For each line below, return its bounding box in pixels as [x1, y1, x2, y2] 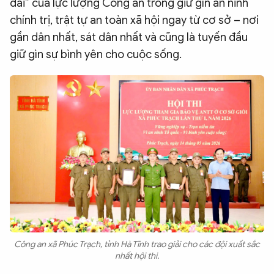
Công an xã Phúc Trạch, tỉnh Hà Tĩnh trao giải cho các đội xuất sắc [14, 239, 260, 250]
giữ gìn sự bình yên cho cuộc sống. [10, 47, 182, 61]
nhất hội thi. [115, 250, 159, 261]
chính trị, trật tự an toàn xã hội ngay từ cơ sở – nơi [10, 13, 259, 27]
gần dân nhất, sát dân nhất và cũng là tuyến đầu [10, 30, 248, 44]
